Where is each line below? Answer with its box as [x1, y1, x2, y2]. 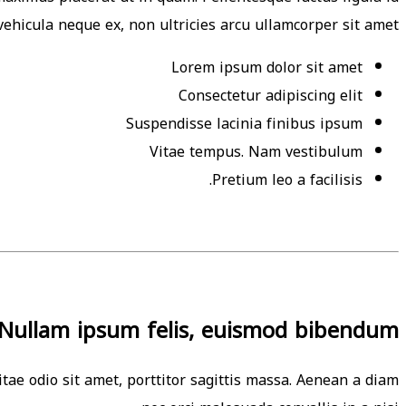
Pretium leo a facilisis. [212, 165, 362, 194]
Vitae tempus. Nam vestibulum [150, 137, 362, 166]
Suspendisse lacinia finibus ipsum [126, 109, 362, 138]
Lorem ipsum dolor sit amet [171, 53, 362, 82]
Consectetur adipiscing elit [179, 81, 362, 110]
